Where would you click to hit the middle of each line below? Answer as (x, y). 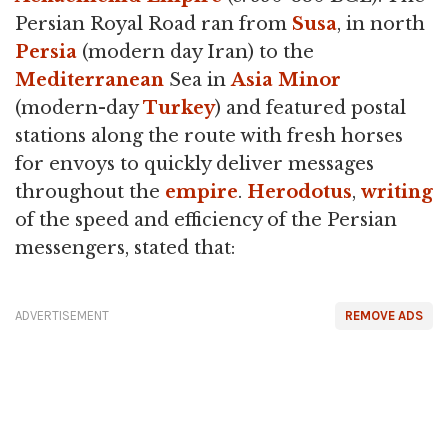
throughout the (90, 191)
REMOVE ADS (384, 315)
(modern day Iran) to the (195, 51)
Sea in (197, 79)
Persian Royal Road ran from (153, 23)
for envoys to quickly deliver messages (194, 163)
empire (201, 191)
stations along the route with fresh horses (209, 135)
